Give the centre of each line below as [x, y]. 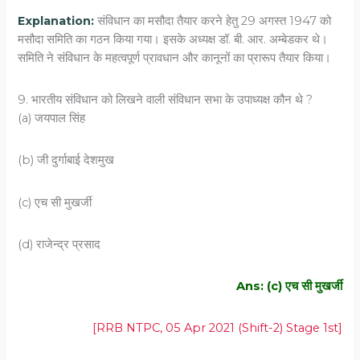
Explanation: [56, 21]
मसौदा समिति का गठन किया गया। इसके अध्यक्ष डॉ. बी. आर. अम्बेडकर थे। [173, 40]
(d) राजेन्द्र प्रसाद [59, 244]
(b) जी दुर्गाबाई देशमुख [66, 160]
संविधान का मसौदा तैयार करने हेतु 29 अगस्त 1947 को [213, 21]
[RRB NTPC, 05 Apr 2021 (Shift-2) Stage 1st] [217, 328]
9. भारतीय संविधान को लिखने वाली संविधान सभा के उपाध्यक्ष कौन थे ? [166, 100]
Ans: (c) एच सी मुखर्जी [289, 286]
